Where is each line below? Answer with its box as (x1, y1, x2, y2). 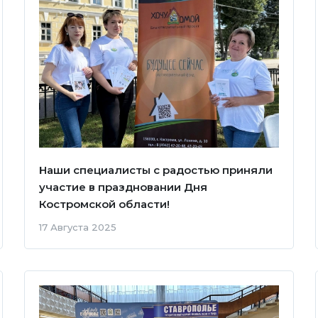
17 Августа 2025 (38, 221, 116, 233)
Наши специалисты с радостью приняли (38, 163, 273, 177)
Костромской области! (38, 197, 170, 211)
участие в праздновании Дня (38, 180, 207, 194)
